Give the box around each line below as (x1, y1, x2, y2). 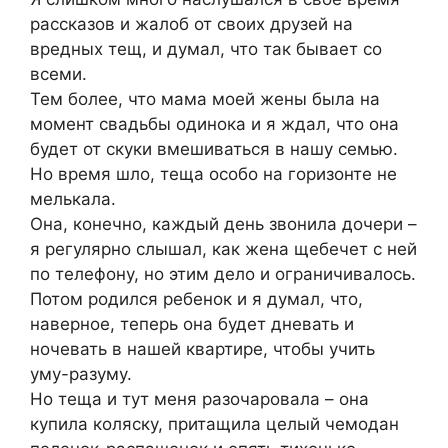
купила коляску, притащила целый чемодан (30, 414, 399, 435)
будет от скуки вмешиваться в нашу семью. (30, 139, 398, 160)
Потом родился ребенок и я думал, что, (30, 289, 363, 310)
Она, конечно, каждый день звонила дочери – (30, 214, 417, 235)
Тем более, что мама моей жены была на (30, 89, 380, 110)
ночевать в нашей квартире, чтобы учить (30, 339, 375, 360)
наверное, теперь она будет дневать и (30, 314, 354, 335)
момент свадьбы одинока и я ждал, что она (30, 114, 399, 135)
